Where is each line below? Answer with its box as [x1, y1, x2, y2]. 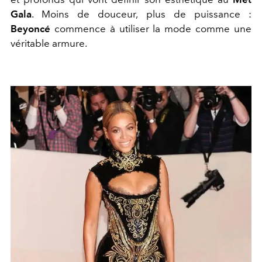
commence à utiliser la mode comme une [50, 22, 251, 35]
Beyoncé [11, 22, 50, 35]
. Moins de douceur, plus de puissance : [32, 8, 251, 20]
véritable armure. [11, 37, 87, 49]
